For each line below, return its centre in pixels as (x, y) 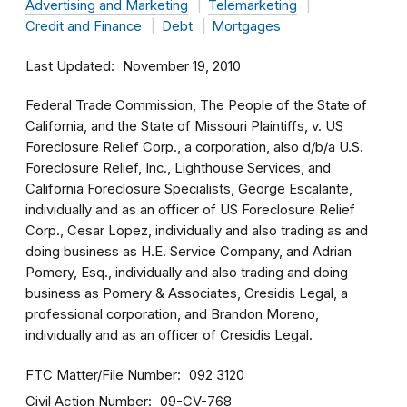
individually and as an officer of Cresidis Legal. (169, 335)
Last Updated (68, 66)
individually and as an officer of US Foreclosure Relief (190, 210)
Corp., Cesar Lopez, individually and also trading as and (197, 231)
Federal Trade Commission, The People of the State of (196, 105)
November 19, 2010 (182, 66)
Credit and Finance (84, 26)
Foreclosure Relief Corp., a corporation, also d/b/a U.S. (194, 147)
